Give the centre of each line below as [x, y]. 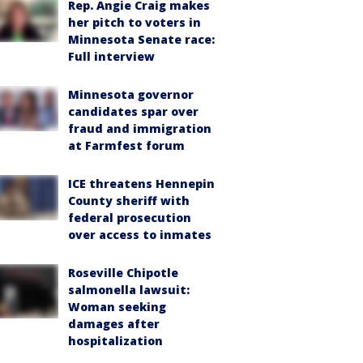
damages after [114, 324]
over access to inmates [140, 235]
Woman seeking [117, 307]
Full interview [111, 56]
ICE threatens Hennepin [141, 184]
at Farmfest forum [126, 145]
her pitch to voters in [135, 22]
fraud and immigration [140, 128]
